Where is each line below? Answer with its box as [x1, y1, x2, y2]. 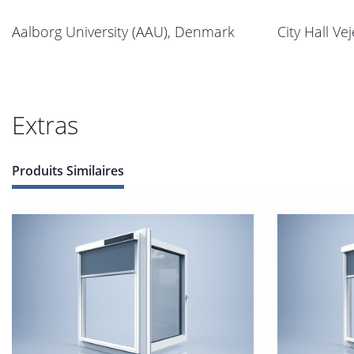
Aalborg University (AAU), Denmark [12, 22, 235, 42]
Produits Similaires [12, 162, 124, 180]
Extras [12, 108, 78, 142]
